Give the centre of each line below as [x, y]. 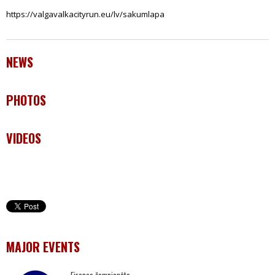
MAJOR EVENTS [43, 247]
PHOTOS [26, 100]
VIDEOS [24, 138]
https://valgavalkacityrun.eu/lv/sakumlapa [85, 14]
